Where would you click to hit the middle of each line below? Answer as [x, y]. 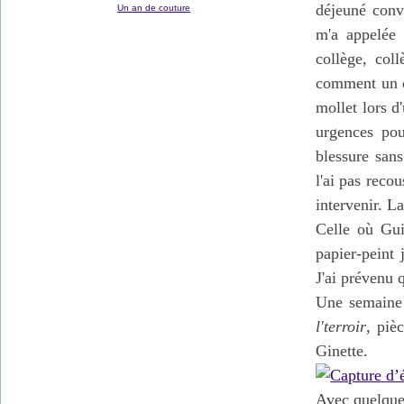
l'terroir [341, 326]
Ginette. [342, 351]
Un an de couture [154, 8]
